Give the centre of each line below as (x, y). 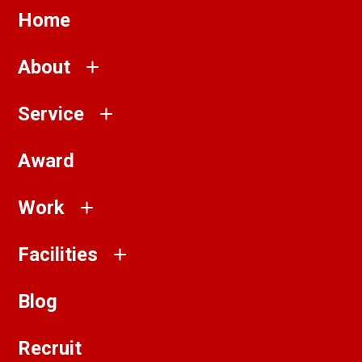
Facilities (58, 255)
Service (51, 114)
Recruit (50, 348)
